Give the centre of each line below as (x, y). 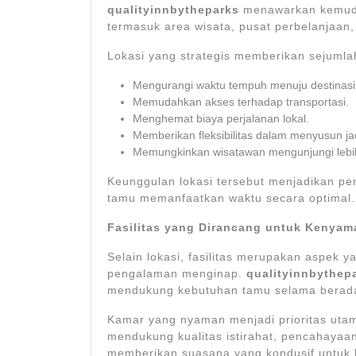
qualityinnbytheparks (173, 10)
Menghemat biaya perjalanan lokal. (221, 119)
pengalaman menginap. (177, 274)
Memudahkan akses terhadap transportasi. (241, 102)
